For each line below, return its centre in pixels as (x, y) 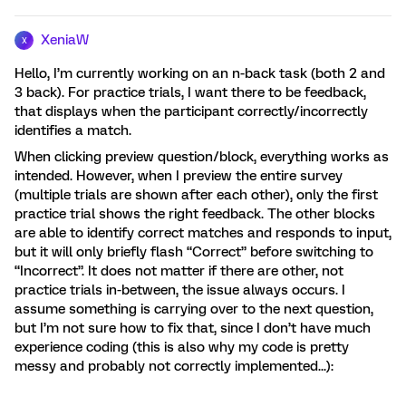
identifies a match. (73, 130)
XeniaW (65, 40)
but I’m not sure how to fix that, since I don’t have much (193, 328)
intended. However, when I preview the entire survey (179, 176)
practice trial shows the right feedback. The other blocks (195, 214)
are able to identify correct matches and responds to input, (203, 233)
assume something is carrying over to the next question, (194, 309)
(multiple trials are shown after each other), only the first (196, 195)
